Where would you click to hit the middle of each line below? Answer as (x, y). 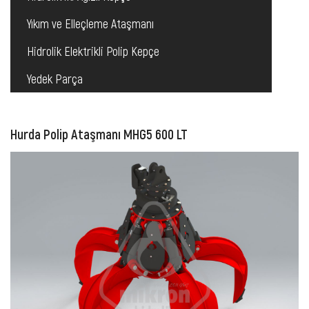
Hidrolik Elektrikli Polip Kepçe (93, 51)
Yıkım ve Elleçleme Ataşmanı (90, 23)
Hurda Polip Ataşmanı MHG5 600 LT (99, 134)
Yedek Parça (55, 79)
